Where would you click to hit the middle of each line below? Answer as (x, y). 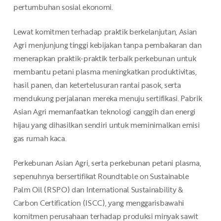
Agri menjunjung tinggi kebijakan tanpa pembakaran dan (107, 45)
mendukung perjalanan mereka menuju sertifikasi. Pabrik (108, 98)
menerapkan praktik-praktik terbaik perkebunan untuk (105, 58)
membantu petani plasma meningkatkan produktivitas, (105, 71)
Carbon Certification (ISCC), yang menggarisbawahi (99, 203)
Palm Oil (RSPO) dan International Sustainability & (98, 189)
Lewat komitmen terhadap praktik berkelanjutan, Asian (105, 31)
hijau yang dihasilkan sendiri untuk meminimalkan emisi (106, 125)
